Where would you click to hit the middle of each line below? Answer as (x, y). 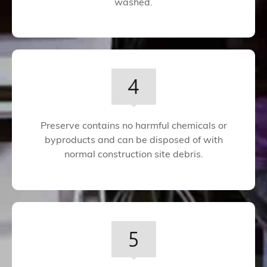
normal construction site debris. (133, 155)
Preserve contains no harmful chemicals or (133, 127)
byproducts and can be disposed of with (133, 141)
